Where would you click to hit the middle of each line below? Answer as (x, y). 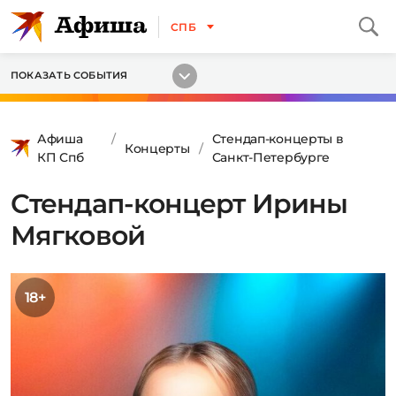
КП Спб (61, 157)
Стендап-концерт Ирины (179, 204)
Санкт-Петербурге (271, 157)
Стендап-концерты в (278, 139)
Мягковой (78, 236)
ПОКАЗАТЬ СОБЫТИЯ (69, 75)
